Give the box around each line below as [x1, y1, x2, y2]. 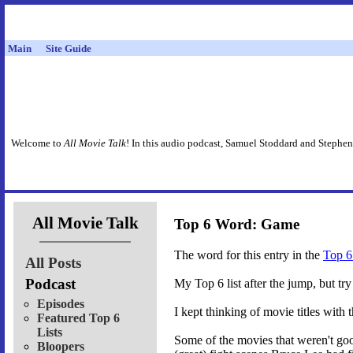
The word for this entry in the [174, 248, 323, 262]
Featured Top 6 [37, 310, 120, 325]
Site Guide [46, 43, 91, 54]
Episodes [37, 296, 84, 310]
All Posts [25, 254, 81, 271]
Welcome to [11, 137, 64, 150]
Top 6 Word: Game [174, 216, 299, 233]
